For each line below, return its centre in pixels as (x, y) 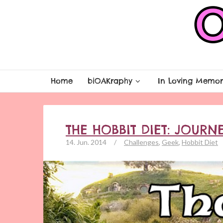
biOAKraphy (110, 81)
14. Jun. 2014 (86, 142)
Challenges (141, 142)
